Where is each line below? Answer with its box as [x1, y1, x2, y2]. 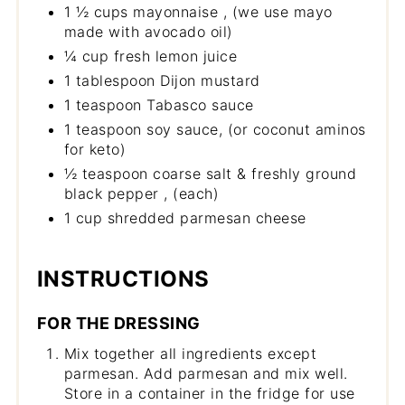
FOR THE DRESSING [36, 314, 201, 334]
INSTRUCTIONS [36, 266, 210, 293]
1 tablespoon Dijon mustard [63, 71, 260, 90]
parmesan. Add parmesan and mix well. [63, 364, 348, 383]
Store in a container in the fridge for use [63, 384, 355, 403]
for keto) [63, 140, 127, 159]
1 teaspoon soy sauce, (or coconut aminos [63, 120, 366, 139]
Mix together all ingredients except [63, 344, 317, 363]
